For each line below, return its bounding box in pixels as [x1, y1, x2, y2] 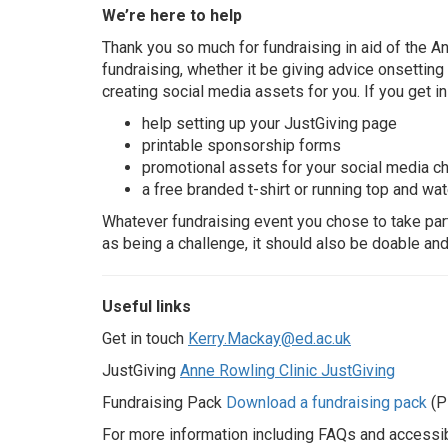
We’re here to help [102, 6, 246, 25]
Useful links [102, 297, 195, 316]
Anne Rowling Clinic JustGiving [180, 361, 395, 380]
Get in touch [102, 329, 188, 348]
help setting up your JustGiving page [142, 114, 397, 133]
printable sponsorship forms [142, 136, 341, 155]
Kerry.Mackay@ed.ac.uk [188, 329, 351, 348]
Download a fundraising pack [226, 393, 427, 412]
